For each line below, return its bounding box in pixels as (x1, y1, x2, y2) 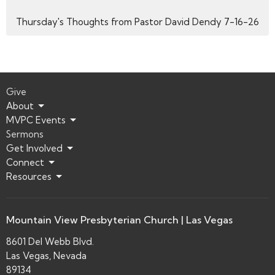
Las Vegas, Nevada (6, 249, 87, 261)
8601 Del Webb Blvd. (6, 235, 94, 247)
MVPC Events (6, 114, 66, 126)
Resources (6, 171, 52, 183)
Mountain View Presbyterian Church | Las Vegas (6, 214, 233, 227)
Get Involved (6, 142, 63, 155)
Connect (6, 157, 44, 169)
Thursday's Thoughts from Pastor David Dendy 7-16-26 (16, 16, 259, 28)
